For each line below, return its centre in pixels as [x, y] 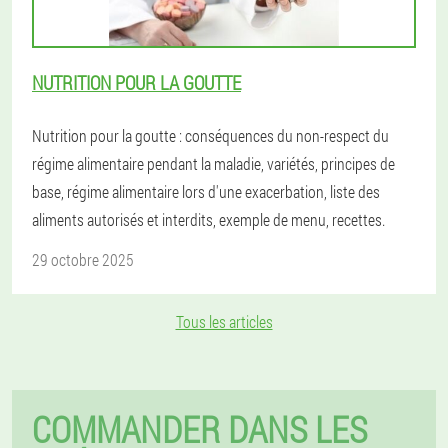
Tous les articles [224, 321]
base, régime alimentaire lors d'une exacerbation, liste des [206, 191]
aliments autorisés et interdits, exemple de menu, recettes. [208, 219]
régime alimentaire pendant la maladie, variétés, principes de [213, 163]
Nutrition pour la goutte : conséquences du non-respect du [210, 135]
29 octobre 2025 [83, 259]
